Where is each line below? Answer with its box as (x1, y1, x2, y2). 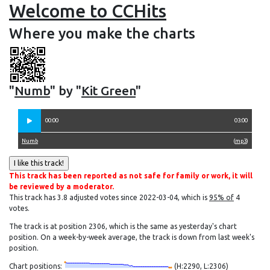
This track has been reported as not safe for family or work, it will (9, 172, 253, 180)
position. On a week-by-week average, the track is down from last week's (9, 233, 254, 241)
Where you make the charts (9, 25, 195, 42)
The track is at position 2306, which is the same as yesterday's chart (9, 222, 237, 230)
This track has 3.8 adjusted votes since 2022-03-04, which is (9, 193, 209, 201)
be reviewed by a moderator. (9, 183, 114, 190)
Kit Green (81, 83, 136, 98)
